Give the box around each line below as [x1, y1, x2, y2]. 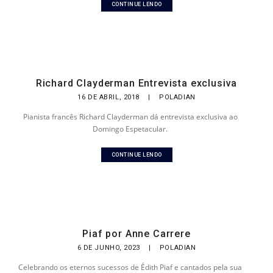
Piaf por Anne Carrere [82, 228, 191, 239]
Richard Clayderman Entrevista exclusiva [35, 77, 238, 89]
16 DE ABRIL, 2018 [77, 93, 142, 101]
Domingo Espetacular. [93, 124, 168, 134]
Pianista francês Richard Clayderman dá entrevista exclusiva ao [23, 112, 238, 122]
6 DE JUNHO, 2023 [77, 244, 143, 252]
